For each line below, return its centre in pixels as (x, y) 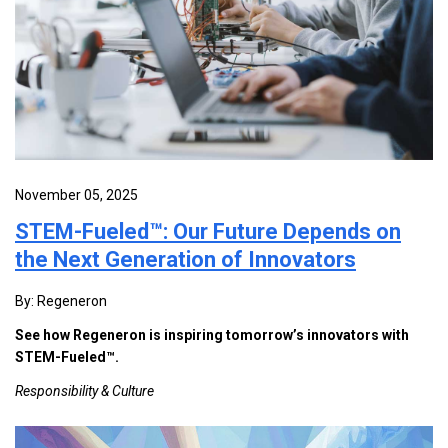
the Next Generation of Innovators (185, 259)
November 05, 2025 (76, 194)
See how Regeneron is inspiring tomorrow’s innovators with (212, 334)
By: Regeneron (61, 300)
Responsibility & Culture (84, 390)
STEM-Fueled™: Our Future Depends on (208, 231)
